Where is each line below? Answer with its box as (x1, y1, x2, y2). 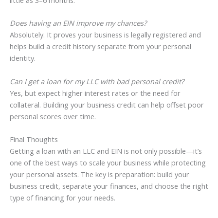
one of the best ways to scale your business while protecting (10, 158, 206, 168)
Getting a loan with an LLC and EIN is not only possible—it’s (10, 146, 202, 156)
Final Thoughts (10, 134, 58, 145)
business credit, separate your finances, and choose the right (10, 181, 208, 191)
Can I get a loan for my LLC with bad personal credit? (10, 76, 184, 86)
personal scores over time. (10, 111, 96, 121)
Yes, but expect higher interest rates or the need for (10, 88, 181, 98)
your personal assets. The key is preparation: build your (10, 169, 189, 180)
